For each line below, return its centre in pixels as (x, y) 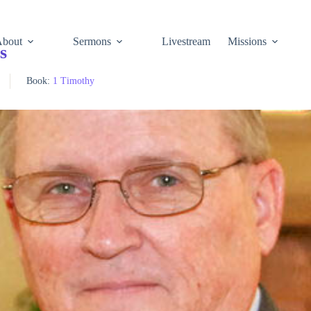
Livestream (186, 41)
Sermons (92, 41)
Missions (247, 41)
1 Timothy (73, 81)
